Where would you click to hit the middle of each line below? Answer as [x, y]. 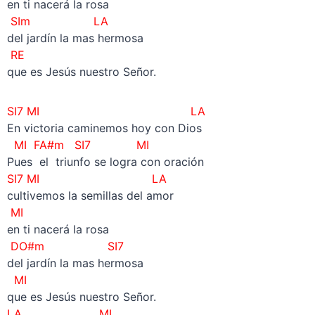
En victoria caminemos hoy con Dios [104, 128]
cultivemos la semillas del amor [90, 195]
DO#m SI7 [65, 246]
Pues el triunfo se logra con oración [105, 161]
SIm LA [57, 21]
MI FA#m [40, 144]
